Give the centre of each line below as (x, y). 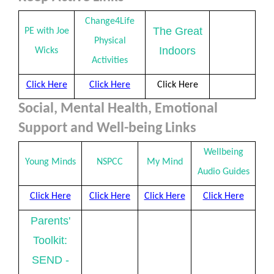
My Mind (165, 162)
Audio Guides (223, 172)
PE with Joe (46, 31)
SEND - (50, 260)
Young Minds (50, 162)
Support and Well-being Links (107, 128)
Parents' (50, 221)
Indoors (177, 51)
